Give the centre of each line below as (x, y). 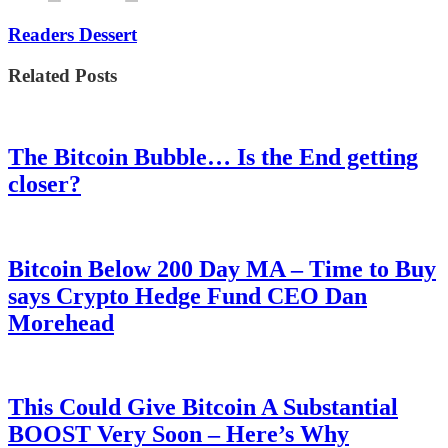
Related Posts (62, 76)
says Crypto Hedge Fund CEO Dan (187, 295)
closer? (44, 183)
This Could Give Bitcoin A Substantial (203, 407)
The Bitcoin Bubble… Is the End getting (213, 156)
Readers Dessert (72, 35)
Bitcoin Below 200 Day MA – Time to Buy (222, 268)
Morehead (61, 322)
